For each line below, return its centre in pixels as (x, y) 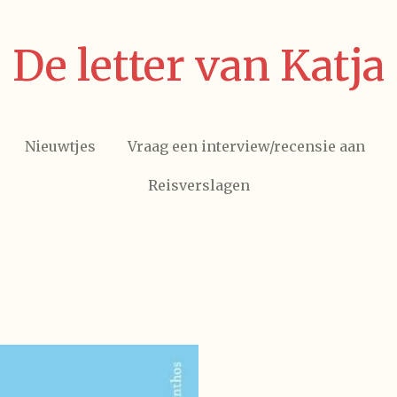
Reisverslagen (198, 185)
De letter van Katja (198, 66)
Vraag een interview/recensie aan (246, 146)
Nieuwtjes (60, 146)
